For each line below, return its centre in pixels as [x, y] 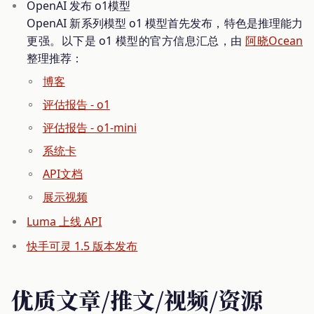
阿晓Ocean [274, 41]
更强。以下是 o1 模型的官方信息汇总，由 [136, 41]
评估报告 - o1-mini [89, 128]
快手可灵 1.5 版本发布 [82, 246]
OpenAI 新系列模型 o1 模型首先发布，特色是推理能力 [165, 23]
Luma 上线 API [64, 222]
